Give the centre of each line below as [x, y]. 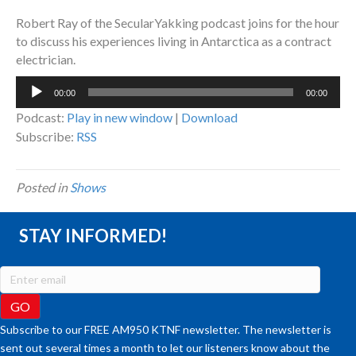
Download [209, 118]
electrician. [46, 60]
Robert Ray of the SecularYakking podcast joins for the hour [178, 23]
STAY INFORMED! [93, 236]
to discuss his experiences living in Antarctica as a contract [174, 41]
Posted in [43, 188]
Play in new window [120, 118]
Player [33, 103]
